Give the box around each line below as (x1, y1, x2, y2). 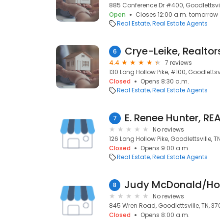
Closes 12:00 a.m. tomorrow (136, 10, 218, 19)
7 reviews (165, 58, 192, 67)
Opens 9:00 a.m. (140, 144, 190, 152)
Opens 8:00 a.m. (140, 211, 190, 219)
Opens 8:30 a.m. (140, 77, 189, 85)
